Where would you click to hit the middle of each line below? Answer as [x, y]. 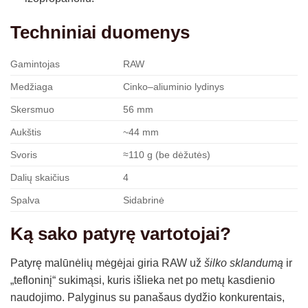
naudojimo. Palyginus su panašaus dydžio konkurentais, [147, 298]
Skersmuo [32, 110]
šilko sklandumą [244, 263]
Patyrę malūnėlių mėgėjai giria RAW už [107, 263]
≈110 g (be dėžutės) [167, 155]
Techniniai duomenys [100, 33]
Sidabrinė [144, 200]
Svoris [24, 155]
